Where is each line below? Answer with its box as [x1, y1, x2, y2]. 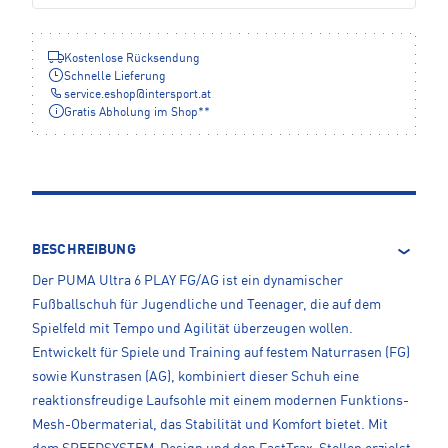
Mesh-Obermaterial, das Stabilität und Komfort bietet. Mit [32, 418, 388, 433]
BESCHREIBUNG [32, 243, 136, 258]
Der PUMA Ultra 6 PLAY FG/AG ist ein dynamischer [32, 274, 343, 289]
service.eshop [64, 89, 136, 102]
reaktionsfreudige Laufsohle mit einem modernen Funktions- [32, 394, 409, 409]
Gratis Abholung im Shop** [64, 107, 210, 120]
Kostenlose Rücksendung [64, 53, 200, 66]
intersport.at [145, 89, 211, 102]
